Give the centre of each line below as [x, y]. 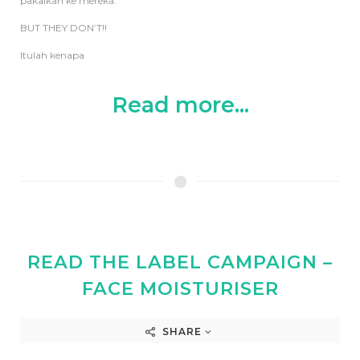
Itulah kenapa [52, 55]
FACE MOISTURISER [180, 288]
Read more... [180, 104]
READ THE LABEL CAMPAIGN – [180, 262]
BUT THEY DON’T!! [63, 27]
